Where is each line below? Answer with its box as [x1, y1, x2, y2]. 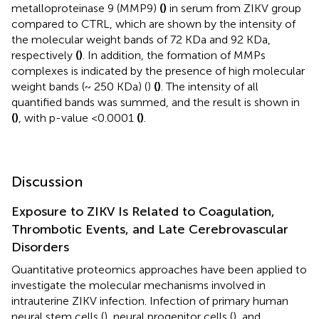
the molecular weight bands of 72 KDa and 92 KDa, [11, 32, 271, 46]
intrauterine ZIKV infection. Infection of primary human [11, 293, 288, 308]
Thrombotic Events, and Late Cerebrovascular [11, 221, 288, 237]
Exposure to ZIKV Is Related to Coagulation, [11, 203, 275, 219]
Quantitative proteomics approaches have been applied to [11, 262, 307, 276]
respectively [11, 48, 75, 62]
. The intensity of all [161, 79, 258, 93]
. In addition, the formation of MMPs [83, 48, 266, 62]
